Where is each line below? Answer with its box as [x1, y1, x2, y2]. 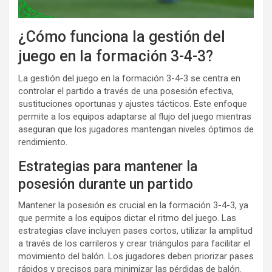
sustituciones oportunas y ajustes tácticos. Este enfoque [18, 98, 247, 110]
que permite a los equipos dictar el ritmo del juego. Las [18, 212, 236, 224]
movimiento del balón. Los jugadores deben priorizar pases [18, 251, 254, 262]
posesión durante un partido [18, 176, 193, 193]
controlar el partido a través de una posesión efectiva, [18, 86, 234, 97]
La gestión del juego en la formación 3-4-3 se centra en [18, 73, 240, 84]
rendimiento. [18, 137, 67, 148]
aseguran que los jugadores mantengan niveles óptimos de [18, 124, 254, 135]
